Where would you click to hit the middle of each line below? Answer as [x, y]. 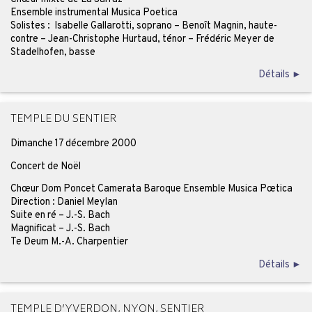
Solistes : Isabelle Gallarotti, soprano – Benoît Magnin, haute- [143, 25]
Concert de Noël [45, 166]
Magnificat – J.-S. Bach [60, 229]
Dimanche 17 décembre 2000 [73, 144]
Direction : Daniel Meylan [64, 202]
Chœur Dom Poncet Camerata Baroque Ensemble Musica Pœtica [151, 189]
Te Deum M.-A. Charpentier [69, 242]
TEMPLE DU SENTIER [63, 120]
